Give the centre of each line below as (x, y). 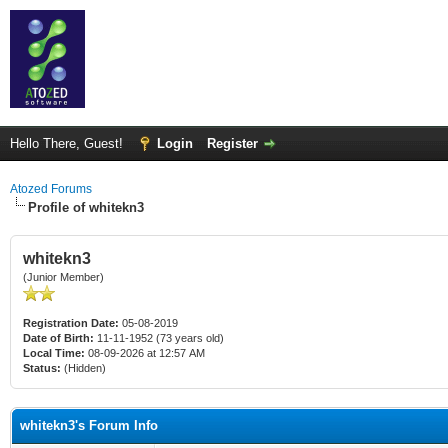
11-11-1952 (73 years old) (159, 338)
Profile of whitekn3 (86, 207)
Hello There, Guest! (68, 143)
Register (232, 143)
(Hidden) (83, 368)
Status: (42, 368)
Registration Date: (71, 323)
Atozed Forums (51, 189)
